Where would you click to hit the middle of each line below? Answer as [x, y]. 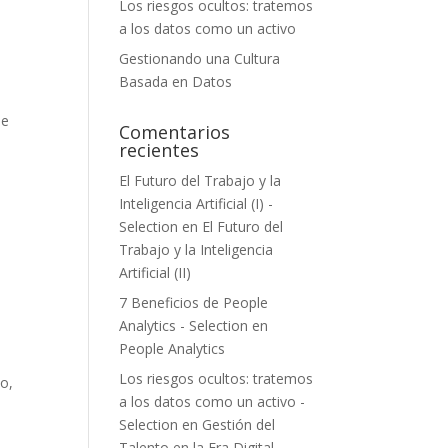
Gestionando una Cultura [200, 58]
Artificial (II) [155, 272]
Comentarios [175, 131]
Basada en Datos [176, 81]
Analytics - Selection [184, 325]
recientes [159, 149]
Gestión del [239, 424]
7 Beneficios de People [194, 302]
